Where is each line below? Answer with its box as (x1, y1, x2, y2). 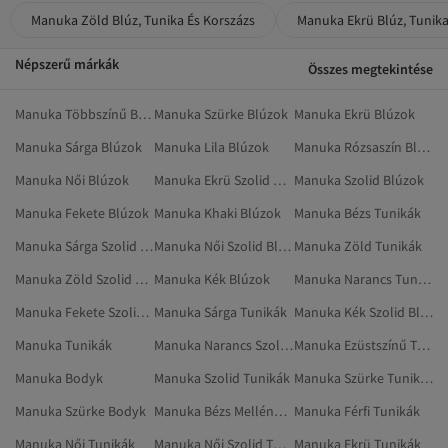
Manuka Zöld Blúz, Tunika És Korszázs (31, 10, 255, 29)
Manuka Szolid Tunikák (154, 368, 291, 387)
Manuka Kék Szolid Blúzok (419, 302, 433, 321)
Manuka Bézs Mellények (274, 401, 288, 420)
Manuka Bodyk (15, 368, 103, 387)
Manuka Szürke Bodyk (15, 401, 146, 420)
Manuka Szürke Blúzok (154, 104, 289, 123)
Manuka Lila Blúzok (154, 137, 270, 156)
